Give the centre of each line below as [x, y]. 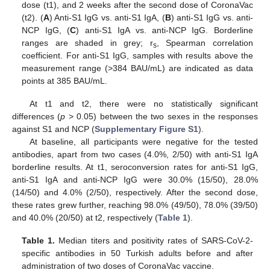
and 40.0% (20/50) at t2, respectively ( [85, 217]
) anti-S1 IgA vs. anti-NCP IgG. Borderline [165, 30]
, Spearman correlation [205, 42]
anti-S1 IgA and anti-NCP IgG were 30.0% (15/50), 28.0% [135, 179]
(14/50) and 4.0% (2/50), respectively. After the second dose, [135, 192]
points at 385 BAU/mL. [65, 80]
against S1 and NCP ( [53, 129]
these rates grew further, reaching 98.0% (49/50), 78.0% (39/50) [135, 205]
